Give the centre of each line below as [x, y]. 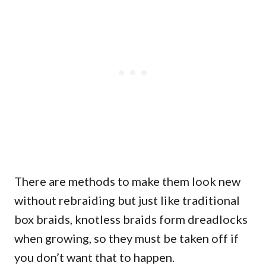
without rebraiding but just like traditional [127, 200]
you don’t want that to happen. [94, 257]
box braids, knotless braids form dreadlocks [131, 219]
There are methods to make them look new [127, 181]
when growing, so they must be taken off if [126, 238]
